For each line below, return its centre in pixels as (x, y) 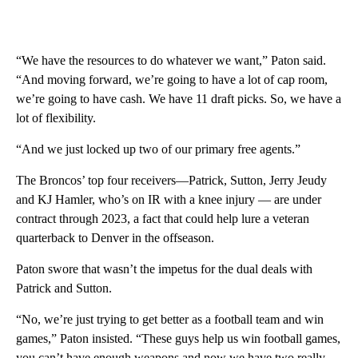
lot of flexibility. (56, 118)
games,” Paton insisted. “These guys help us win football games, (178, 339)
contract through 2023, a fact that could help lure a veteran (163, 219)
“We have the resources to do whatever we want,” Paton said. (171, 61)
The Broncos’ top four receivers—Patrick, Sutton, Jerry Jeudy (171, 181)
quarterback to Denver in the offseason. (115, 238)
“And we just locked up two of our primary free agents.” (158, 149)
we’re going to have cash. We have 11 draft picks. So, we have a (179, 99)
